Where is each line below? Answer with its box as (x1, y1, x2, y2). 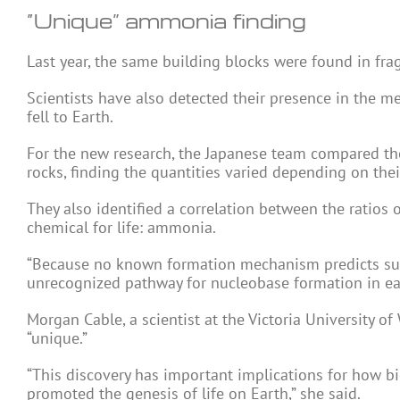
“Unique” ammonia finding (27, 8, 306, 33)
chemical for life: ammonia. (27, 217, 216, 237)
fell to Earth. (27, 106, 113, 127)
